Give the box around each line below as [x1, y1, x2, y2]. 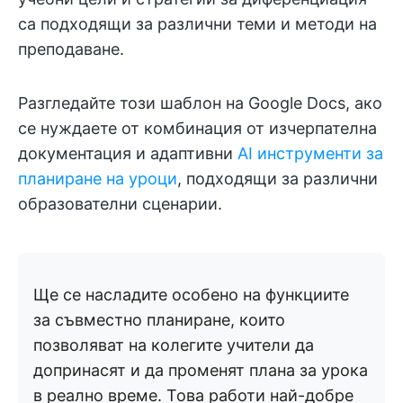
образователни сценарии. [18, 193, 222, 213]
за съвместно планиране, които [33, 309, 285, 329]
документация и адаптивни [18, 143, 237, 163]
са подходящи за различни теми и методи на [18, 13, 377, 33]
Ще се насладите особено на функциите [33, 284, 349, 304]
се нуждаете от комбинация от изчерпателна [18, 118, 377, 138]
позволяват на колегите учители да [33, 335, 314, 354]
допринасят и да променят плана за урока [33, 360, 368, 380]
